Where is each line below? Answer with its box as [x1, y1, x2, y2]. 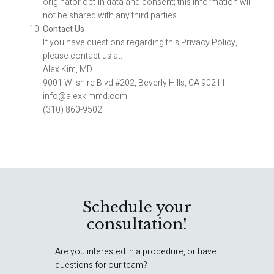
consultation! [87, 215, 187, 233]
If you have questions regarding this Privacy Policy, [43, 36, 237, 49]
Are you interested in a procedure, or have [55, 245, 217, 258]
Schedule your [83, 198, 191, 216]
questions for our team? [55, 259, 147, 272]
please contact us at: [43, 50, 122, 62]
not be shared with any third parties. [43, 9, 179, 22]
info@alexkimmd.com [43, 90, 127, 103]
